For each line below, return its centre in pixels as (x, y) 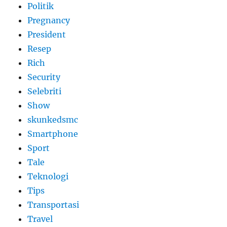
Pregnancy (49, 21)
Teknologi (48, 177)
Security (44, 77)
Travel (40, 219)
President (47, 35)
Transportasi (53, 205)
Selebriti (45, 91)
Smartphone (53, 134)
